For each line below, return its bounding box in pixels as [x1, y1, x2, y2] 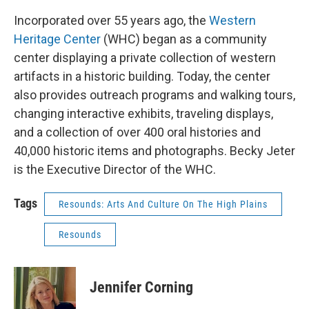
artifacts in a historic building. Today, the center [14, 69, 270, 83]
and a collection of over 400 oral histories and [14, 125, 261, 139]
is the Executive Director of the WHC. [14, 162, 216, 177]
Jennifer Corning [90, 279, 193, 296]
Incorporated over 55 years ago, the [14, 13, 209, 28]
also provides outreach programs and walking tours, [14, 88, 295, 102]
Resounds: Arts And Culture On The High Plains [59, 199, 268, 210]
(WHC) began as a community [101, 32, 267, 46]
